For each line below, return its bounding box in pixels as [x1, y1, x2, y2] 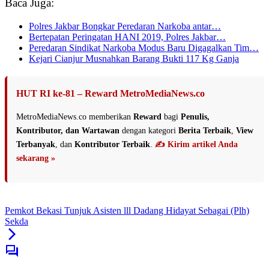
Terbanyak [16, 139, 55, 149]
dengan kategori [119, 125, 178, 135]
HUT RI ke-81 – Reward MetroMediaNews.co [16, 88, 205, 98]
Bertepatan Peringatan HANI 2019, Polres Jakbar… [29, 31, 226, 42]
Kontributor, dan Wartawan [16, 125, 119, 135]
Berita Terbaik [178, 125, 231, 135]
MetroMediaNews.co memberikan [16, 112, 133, 121]
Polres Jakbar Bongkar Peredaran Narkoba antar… [29, 20, 221, 31]
